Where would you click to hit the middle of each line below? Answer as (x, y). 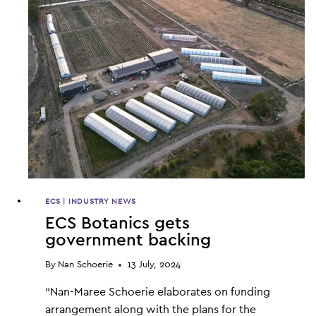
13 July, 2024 (154, 265)
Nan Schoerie (86, 265)
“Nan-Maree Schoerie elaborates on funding (158, 292)
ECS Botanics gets (117, 224)
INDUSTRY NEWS (102, 201)
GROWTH (122, 37)
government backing (128, 241)
